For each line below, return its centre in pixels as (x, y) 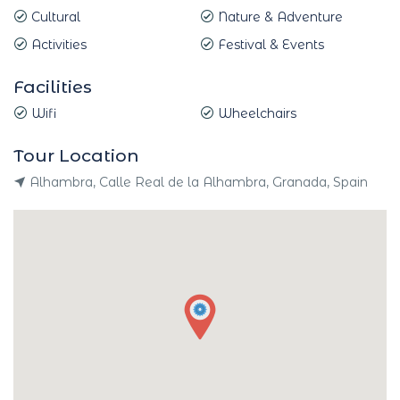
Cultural (54, 17)
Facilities (53, 87)
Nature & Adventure (279, 17)
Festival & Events (269, 45)
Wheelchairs (255, 113)
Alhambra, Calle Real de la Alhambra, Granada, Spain (197, 182)
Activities (57, 45)
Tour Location (76, 155)
